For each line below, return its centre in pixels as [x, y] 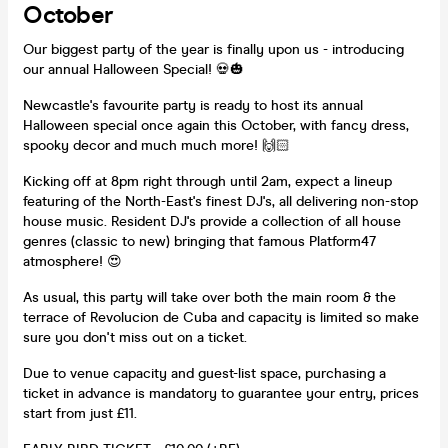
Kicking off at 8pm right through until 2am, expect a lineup [207, 181]
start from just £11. [80, 413]
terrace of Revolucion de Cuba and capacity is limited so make [221, 317]
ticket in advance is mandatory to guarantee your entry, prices [221, 393]
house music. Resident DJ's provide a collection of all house [212, 221]
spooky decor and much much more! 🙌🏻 [156, 145]
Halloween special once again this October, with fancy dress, [216, 125]
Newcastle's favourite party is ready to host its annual [193, 105]
